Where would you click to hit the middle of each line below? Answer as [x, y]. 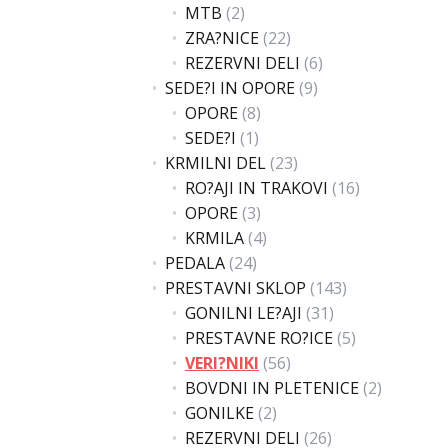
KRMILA [214, 238]
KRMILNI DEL [215, 163]
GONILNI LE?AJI [243, 313]
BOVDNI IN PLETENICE [272, 388]
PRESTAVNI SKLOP [235, 288]
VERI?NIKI [222, 363]
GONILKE [219, 413]
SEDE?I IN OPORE [230, 88]
